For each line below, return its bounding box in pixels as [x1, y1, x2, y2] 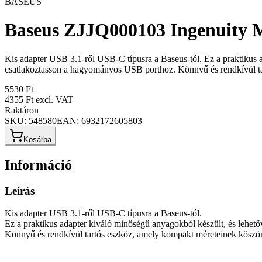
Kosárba [23, 135, 51, 144]
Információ [5, 157, 72, 173]
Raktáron [5, 105, 39, 115]
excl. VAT [33, 94, 73, 105]
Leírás [5, 184, 35, 197]
